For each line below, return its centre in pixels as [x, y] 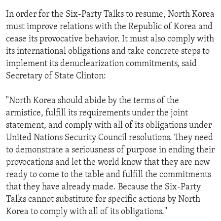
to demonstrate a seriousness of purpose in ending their [110, 150]
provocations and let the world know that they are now [108, 163]
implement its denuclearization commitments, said [101, 64]
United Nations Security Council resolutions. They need [110, 138]
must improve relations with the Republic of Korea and [109, 27]
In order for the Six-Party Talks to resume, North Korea [110, 15]
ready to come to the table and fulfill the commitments [109, 175]
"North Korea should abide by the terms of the [92, 101]
